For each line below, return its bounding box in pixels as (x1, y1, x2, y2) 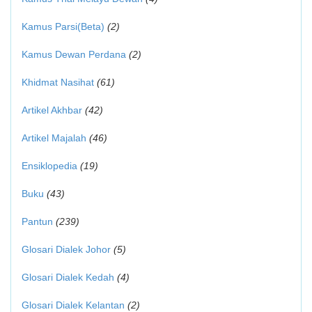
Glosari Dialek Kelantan (22, 299, 125, 311)
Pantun (22, 216, 53, 227)
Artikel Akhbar (22, 104, 82, 116)
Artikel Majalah (22, 132, 86, 143)
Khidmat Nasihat (22, 77, 94, 88)
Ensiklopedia (22, 160, 77, 171)
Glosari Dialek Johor (22, 244, 111, 255)
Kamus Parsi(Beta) (22, 21, 104, 32)
